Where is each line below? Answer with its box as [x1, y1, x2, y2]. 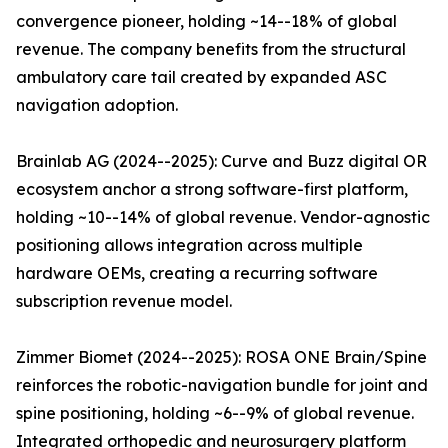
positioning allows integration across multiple [16, 235, 363, 256]
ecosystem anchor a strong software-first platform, [16, 179, 408, 200]
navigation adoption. [16, 95, 178, 116]
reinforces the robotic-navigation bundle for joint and [16, 375, 428, 396]
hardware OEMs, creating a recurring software [16, 263, 378, 284]
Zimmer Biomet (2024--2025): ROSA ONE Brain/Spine [16, 347, 427, 368]
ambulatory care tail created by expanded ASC [16, 67, 387, 88]
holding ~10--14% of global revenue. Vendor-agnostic [16, 207, 430, 228]
